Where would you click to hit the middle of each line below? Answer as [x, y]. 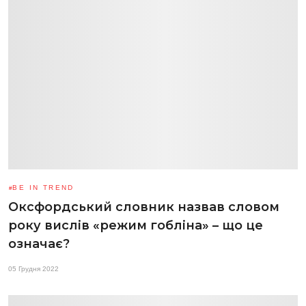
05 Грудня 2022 [33, 268]
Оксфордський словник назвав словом [144, 207]
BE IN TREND [43, 187]
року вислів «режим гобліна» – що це [136, 225]
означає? [39, 244]
